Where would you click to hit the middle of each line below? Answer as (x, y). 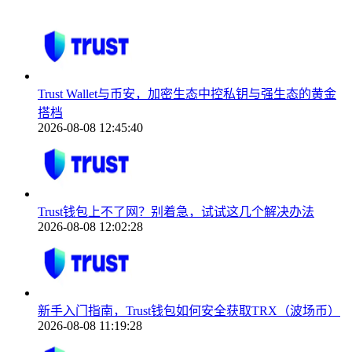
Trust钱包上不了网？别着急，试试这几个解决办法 (176, 211)
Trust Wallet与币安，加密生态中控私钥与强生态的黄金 (187, 93)
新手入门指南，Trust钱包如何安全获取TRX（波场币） (189, 310)
